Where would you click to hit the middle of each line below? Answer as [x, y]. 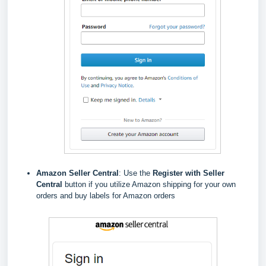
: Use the [136, 173]
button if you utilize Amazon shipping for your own [149, 184]
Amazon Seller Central [77, 173]
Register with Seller [189, 173]
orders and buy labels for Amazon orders [106, 195]
